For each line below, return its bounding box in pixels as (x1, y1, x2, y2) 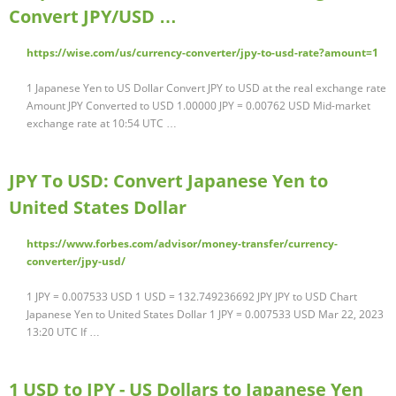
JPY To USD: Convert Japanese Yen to (9, 169, 328, 194)
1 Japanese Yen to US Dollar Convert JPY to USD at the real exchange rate (27, 80, 386, 96)
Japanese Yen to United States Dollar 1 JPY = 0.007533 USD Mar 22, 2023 (27, 307, 384, 323)
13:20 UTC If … (27, 324, 100, 340)
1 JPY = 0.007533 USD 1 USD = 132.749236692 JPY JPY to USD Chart (27, 289, 357, 305)
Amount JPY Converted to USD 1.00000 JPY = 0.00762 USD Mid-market (27, 98, 370, 114)
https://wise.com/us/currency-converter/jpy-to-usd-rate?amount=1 (27, 45, 378, 61)
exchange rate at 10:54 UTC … (27, 116, 177, 132)
